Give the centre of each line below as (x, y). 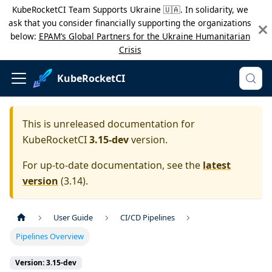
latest (217, 165)
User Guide (73, 218)
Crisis (130, 49)
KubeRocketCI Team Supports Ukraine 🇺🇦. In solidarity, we (130, 9)
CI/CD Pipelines (147, 218)
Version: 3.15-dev (46, 263)
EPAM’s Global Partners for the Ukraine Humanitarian (144, 36)
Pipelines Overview (50, 236)
